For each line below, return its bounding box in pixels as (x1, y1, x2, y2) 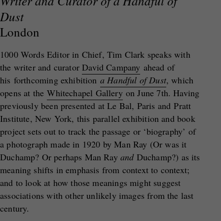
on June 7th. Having (122, 87, 200, 99)
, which (166, 74, 194, 86)
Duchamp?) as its (134, 151, 200, 163)
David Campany (82, 61, 141, 73)
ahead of (140, 61, 175, 73)
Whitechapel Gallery (47, 87, 123, 99)
